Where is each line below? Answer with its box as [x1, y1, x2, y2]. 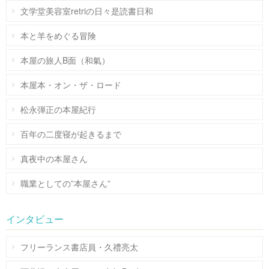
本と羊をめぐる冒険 [20, 29, 96, 41]
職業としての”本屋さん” [20, 177, 110, 189]
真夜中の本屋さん [20, 152, 88, 165]
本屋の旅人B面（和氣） [20, 53, 110, 66]
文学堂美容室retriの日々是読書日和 [20, 4, 153, 17]
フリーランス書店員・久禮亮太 [20, 240, 138, 253]
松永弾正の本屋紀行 [20, 103, 96, 115]
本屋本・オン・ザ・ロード [20, 78, 121, 91]
